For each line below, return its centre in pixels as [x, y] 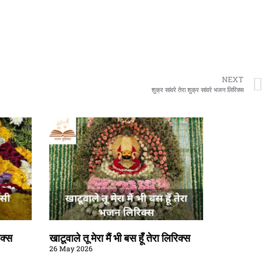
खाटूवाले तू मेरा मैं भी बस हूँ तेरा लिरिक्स [119, 238]
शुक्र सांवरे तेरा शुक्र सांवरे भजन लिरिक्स [198, 89]
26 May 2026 [71, 248]
